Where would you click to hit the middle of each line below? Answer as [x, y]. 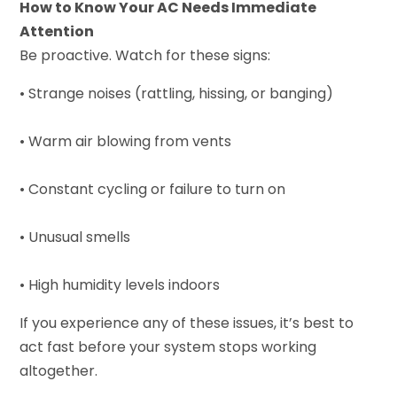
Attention [57, 31]
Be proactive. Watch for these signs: [145, 55]
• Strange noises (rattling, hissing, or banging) [177, 93]
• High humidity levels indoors [120, 284]
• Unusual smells [75, 237]
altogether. [59, 370]
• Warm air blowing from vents [126, 141]
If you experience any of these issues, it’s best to [187, 323]
